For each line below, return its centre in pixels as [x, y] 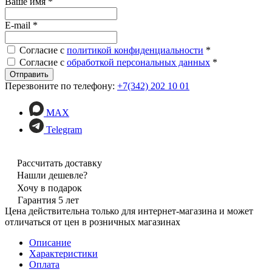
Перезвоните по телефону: [61, 86]
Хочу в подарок [49, 188]
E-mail [19, 25]
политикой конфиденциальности [135, 50]
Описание [50, 242]
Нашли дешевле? [52, 175]
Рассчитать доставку [59, 163]
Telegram [64, 129]
